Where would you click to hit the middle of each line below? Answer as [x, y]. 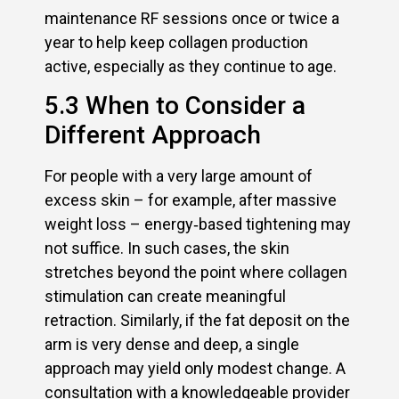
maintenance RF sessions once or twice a [192, 18]
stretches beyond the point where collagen [196, 272]
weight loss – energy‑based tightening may [198, 224]
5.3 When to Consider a [175, 105]
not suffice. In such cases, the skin [167, 248]
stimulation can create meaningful [165, 296]
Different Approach [153, 134]
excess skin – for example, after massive [191, 199]
